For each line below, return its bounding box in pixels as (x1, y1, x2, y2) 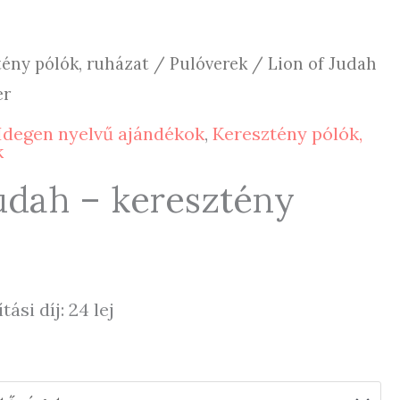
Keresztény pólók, (212, 122, 363, 146)
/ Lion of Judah (247, 53, 378, 74)
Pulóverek (170, 53, 248, 74)
